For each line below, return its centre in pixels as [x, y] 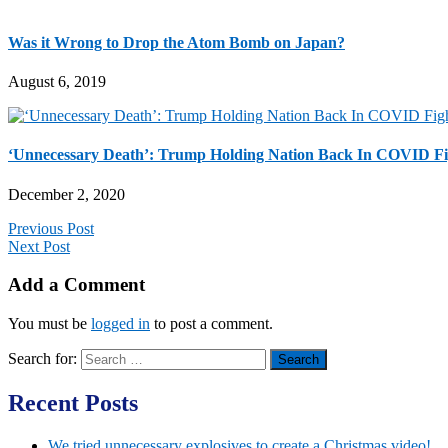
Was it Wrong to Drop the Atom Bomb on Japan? [176, 42]
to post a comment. [211, 324]
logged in [120, 324]
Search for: [42, 359]
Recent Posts [73, 403]
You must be [49, 324]
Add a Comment [76, 285]
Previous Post [51, 228]
